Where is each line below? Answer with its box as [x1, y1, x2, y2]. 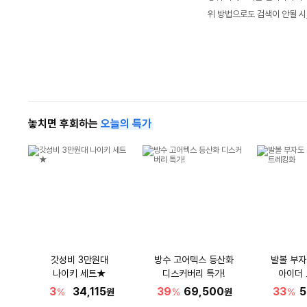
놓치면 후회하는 [27, 117, 101, 130]
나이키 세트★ [52, 268, 106, 279]
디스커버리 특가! [162, 268, 225, 279]
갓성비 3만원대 [50, 254, 108, 265]
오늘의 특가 [100, 117, 151, 130]
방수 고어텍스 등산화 [153, 254, 234, 265]
